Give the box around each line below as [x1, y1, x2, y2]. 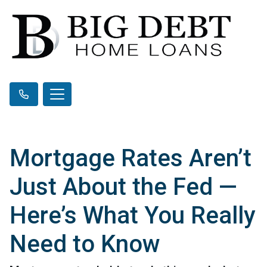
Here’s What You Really [10, 201, 256, 229]
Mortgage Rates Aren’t [10, 144, 252, 172]
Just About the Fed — [10, 172, 237, 201]
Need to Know [10, 229, 160, 258]
